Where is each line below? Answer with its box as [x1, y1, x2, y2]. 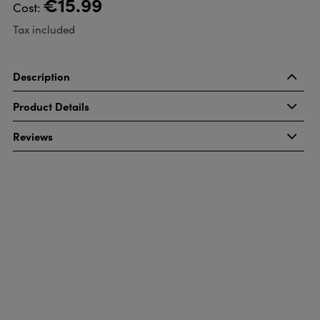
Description [12, 69, 70, 84]
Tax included [12, 22, 75, 36]
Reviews [12, 129, 53, 144]
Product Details [12, 99, 89, 114]
